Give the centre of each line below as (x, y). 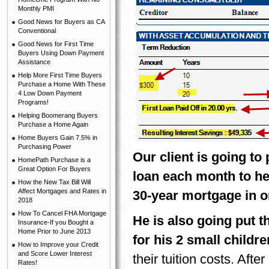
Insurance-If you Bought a (56, 222)
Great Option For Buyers (54, 169)
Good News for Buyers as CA (62, 22)
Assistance (34, 62)
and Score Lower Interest (55, 253)
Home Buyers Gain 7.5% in (58, 138)
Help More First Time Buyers (60, 75)
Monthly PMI (36, 8)
